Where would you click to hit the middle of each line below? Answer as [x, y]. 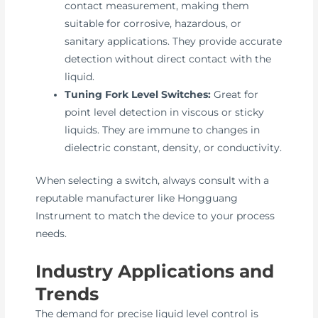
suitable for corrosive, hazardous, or [153, 24]
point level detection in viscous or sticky [165, 113]
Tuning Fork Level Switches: [138, 95]
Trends [67, 294]
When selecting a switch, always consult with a [153, 180]
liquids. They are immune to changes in [163, 130]
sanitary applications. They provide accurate [174, 42]
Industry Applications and [155, 271]
